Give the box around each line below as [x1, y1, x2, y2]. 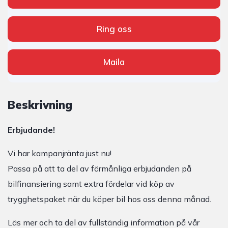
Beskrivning [8, 98, 72, 112]
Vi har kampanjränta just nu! [8, 148, 111, 158]
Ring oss [96, 23, 132, 34]
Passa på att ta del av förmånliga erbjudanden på [8, 163, 191, 174]
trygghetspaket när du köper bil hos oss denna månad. [8, 194, 211, 204]
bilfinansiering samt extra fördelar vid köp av [8, 179, 175, 189]
